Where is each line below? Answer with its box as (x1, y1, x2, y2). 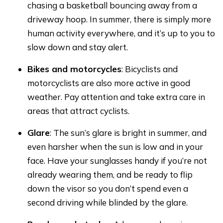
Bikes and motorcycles (27, 63, 121, 74)
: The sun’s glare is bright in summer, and (50, 127, 207, 138)
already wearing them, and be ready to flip (27, 169, 193, 180)
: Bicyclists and (121, 63, 178, 74)
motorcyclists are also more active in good (27, 77, 190, 88)
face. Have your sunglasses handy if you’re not (27, 155, 207, 166)
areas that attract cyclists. (27, 105, 129, 116)
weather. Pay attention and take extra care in (27, 91, 205, 102)
